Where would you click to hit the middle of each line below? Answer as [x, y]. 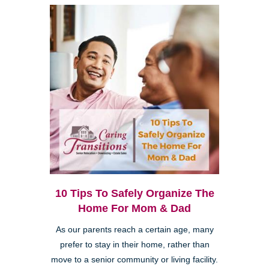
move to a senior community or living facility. [134, 260]
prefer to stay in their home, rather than [134, 245]
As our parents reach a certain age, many [134, 230]
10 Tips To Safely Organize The [134, 194]
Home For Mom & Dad [134, 209]
